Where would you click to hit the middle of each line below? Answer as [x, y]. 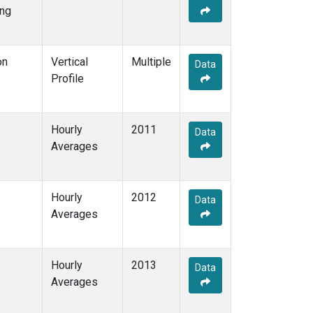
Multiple [151, 62]
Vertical [70, 62]
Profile [67, 79]
